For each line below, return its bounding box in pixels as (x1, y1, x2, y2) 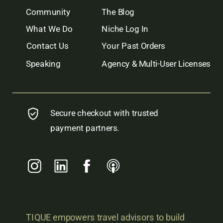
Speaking (25, 59, 61, 69)
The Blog (102, 7, 135, 17)
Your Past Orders (102, 41, 165, 51)
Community (25, 7, 71, 17)
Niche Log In (102, 24, 149, 34)
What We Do (25, 24, 73, 34)
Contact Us (26, 41, 69, 51)
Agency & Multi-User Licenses (102, 59, 211, 69)
